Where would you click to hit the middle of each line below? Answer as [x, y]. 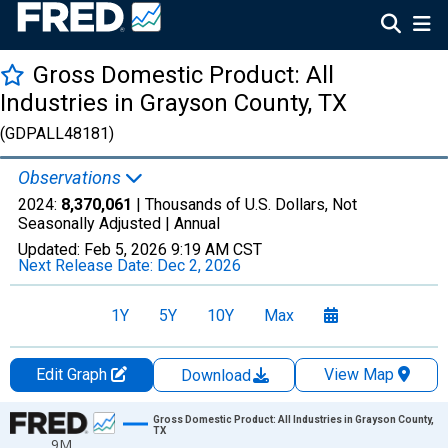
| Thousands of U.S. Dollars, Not [244, 204]
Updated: [51, 249]
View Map [358, 374]
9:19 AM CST [216, 249]
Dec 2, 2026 [199, 265]
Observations [71, 177]
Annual [197, 223]
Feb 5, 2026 [125, 249]
